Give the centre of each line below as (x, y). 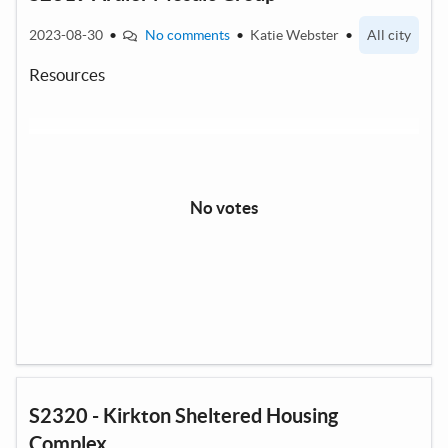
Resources (67, 74)
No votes (224, 207)
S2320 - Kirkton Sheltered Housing (183, 415)
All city (388, 34)
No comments (187, 34)
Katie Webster (295, 34)
